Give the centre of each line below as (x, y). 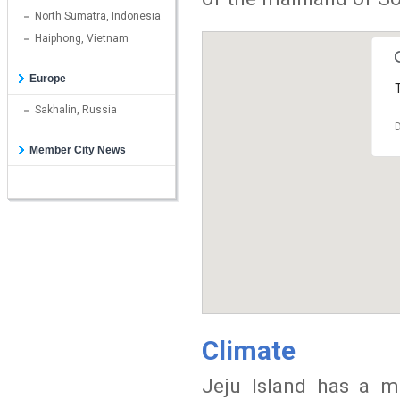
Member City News (78, 150)
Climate (249, 350)
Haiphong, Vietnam (82, 38)
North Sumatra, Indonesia (98, 16)
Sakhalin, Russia (76, 110)
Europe (48, 79)
